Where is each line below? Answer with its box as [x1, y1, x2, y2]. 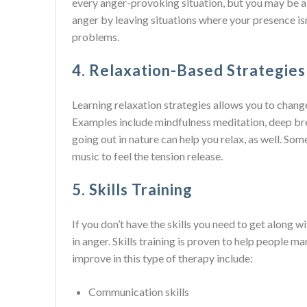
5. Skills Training [72, 180, 193, 199]
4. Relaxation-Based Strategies [72, 61, 306, 79]
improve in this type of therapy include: [72, 251, 253, 265]
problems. [72, 30, 119, 43]
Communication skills [88, 285, 189, 298]
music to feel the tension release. [72, 149, 223, 162]
